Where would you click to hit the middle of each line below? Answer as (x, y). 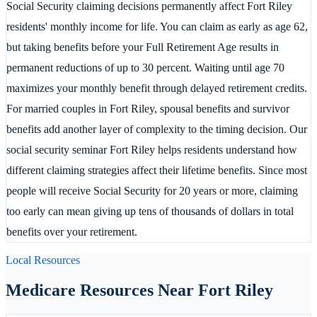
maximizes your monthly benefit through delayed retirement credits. (157, 88)
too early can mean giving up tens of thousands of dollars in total (150, 212)
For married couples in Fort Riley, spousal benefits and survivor (148, 109)
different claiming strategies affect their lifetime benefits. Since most (157, 171)
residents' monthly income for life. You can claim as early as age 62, (157, 27)
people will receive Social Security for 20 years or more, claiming (152, 191)
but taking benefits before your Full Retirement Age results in (143, 47)
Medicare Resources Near (102, 290)
